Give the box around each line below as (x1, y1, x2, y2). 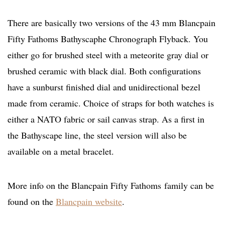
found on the (8, 195, 56, 208)
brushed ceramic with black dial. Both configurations (8, 65, 201, 77)
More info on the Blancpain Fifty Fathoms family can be (8, 179, 214, 192)
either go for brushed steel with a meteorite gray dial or (8, 49, 208, 61)
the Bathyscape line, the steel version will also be (8, 129, 187, 142)
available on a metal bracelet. (8, 145, 114, 158)
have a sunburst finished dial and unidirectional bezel (8, 81, 200, 93)
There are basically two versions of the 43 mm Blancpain (8, 17, 215, 29)
